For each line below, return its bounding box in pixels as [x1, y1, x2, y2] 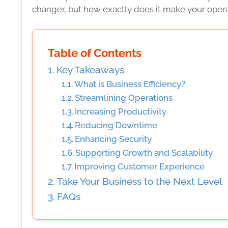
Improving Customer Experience [74, 161, 205, 172]
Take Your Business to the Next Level [56, 175, 222, 187]
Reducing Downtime [75, 120, 158, 130]
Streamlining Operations [75, 92, 173, 103]
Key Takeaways [56, 64, 124, 75]
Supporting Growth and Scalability [75, 147, 213, 158]
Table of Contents [48, 46, 141, 60]
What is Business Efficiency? [74, 78, 186, 89]
